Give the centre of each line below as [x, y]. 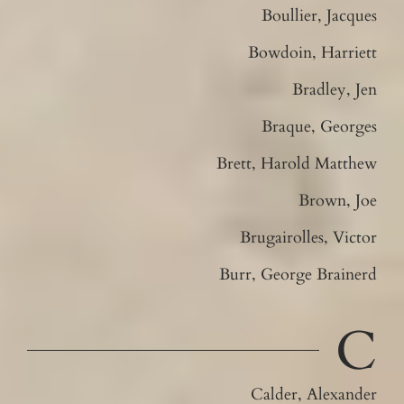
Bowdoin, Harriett [313, 52]
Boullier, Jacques [320, 15]
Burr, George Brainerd [298, 274]
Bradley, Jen [335, 89]
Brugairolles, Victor [309, 237]
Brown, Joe [338, 200]
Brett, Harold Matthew [297, 163]
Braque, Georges [320, 126]
